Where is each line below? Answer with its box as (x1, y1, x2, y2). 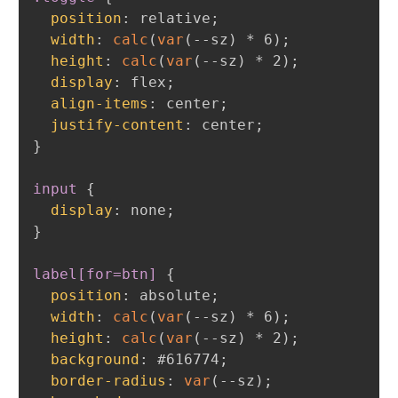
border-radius (50, 371, 166, 389)
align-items (50, 94, 148, 112)
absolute (130, 286, 211, 304)
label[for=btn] (32, 265, 157, 283)
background (50, 350, 139, 368)
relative (130, 9, 211, 27)
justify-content (50, 115, 184, 133)
